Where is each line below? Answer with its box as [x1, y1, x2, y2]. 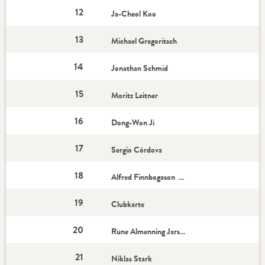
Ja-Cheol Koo [111, 8, 159, 20]
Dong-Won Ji [111, 117, 157, 128]
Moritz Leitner [111, 89, 160, 101]
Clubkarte [111, 198, 145, 210]
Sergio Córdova [111, 144, 163, 156]
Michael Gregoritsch [111, 35, 179, 47]
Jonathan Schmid [111, 62, 170, 74]
